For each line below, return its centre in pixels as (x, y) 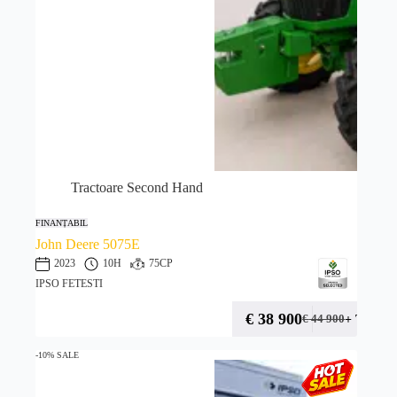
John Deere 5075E (88, 245)
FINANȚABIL (62, 223)
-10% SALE (57, 355)
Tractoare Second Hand (137, 188)
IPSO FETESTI (69, 283)
